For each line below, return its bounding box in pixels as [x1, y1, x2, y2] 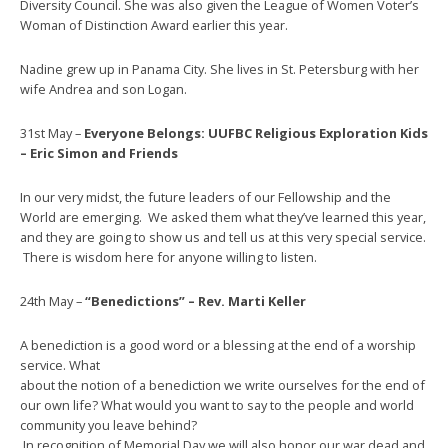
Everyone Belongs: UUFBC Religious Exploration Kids [84, 124, 428, 143]
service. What [20, 356, 100, 375]
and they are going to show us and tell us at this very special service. [20, 228, 426, 247]
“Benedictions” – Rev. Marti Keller [85, 292, 306, 311]
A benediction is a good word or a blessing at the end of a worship [20, 336, 416, 355]
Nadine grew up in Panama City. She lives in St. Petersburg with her [20, 60, 419, 79]
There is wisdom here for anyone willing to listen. [20, 248, 317, 267]
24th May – [20, 292, 85, 311]
